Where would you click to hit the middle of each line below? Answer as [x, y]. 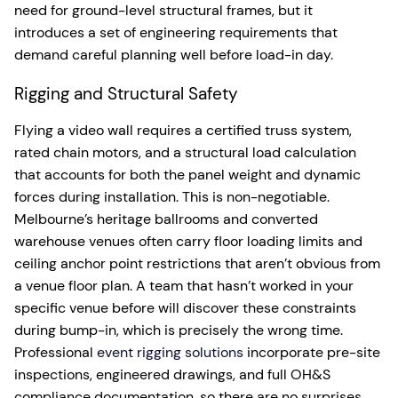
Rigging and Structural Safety [126, 94]
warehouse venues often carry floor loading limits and [188, 241]
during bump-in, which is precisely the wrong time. [179, 330]
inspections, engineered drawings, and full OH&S [172, 374]
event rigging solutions [170, 352]
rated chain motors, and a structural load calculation [185, 152]
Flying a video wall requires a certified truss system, [183, 130]
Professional [56, 352]
